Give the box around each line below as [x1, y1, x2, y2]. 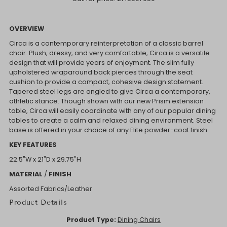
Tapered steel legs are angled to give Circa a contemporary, [9, 87, 210, 96]
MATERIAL [9, 170, 43, 179]
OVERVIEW [9, 24, 44, 33]
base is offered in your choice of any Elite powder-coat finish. [9, 126, 209, 135]
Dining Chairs [117, 215, 161, 224]
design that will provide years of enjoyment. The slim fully [9, 58, 194, 67]
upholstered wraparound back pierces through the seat [9, 68, 193, 77]
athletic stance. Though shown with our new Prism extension [9, 97, 204, 106]
